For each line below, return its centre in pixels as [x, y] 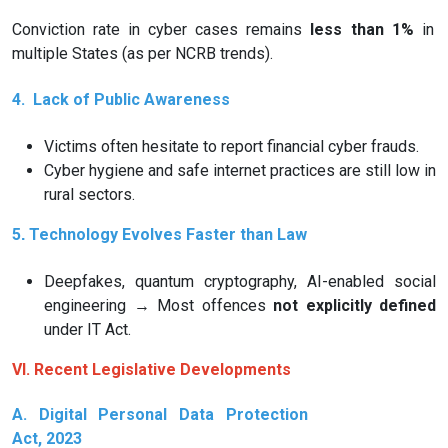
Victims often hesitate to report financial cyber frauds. [231, 147]
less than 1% [362, 29]
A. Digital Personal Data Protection [160, 415]
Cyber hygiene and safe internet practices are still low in [240, 171]
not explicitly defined [354, 306]
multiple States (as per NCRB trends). [142, 53]
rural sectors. [89, 195]
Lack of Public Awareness [131, 100]
